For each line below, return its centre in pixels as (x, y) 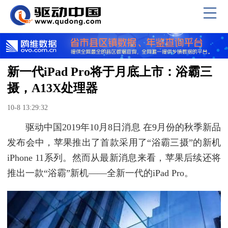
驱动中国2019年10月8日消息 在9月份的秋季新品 (123, 127)
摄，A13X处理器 (52, 88)
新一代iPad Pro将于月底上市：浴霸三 (110, 72)
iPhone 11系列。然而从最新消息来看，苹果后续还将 (114, 158)
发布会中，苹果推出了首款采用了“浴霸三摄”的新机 (114, 142)
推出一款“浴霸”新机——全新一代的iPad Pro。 (100, 173)
